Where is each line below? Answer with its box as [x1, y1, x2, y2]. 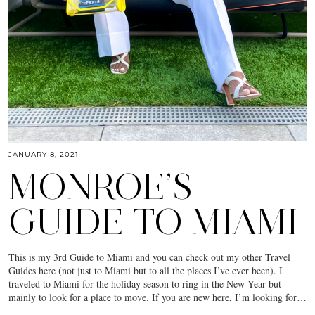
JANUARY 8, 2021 [8, 149, 79, 159]
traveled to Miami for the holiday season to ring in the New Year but [8, 276, 281, 290]
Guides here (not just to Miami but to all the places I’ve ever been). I [8, 263, 283, 277]
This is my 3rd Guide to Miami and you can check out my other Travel [8, 250, 290, 264]
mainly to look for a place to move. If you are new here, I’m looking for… [8, 290, 307, 304]
